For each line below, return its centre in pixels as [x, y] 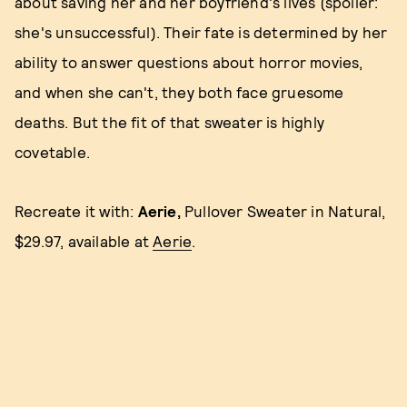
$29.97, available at [84, 241]
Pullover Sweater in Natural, [283, 211]
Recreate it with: [76, 211]
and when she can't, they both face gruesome [179, 92]
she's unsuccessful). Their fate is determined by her [201, 32]
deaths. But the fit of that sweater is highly [170, 122]
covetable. [52, 152]
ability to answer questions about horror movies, [189, 62]
